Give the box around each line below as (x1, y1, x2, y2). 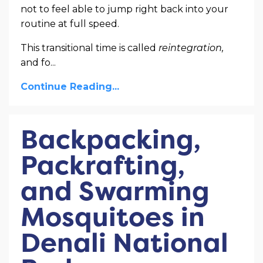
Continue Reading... (21, 81, 119, 93)
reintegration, (159, 42, 224, 54)
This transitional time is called (21, 42, 159, 54)
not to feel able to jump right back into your (21, 4, 228, 15)
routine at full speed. (21, 18, 119, 30)
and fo (21, 57, 50, 69)
